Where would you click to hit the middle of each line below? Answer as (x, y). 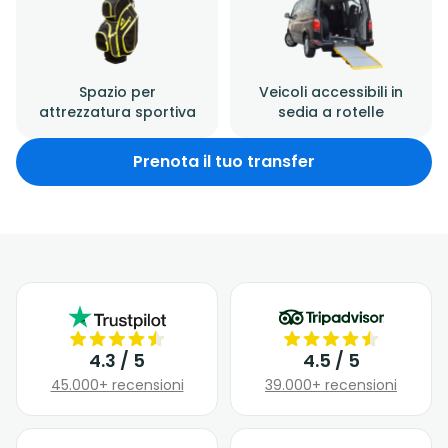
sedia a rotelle (331, 111)
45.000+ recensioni (117, 384)
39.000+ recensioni (331, 384)
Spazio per (117, 91)
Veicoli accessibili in (331, 91)
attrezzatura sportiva (117, 111)
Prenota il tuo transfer (224, 161)
